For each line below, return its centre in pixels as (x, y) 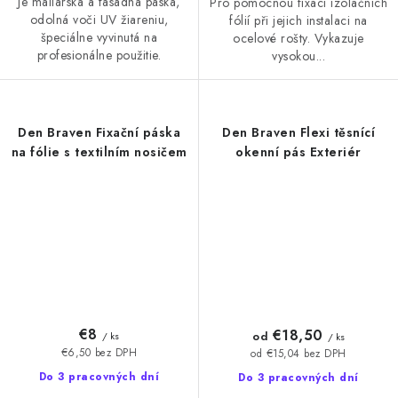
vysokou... (298, 56)
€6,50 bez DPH (99, 352)
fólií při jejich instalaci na (298, 20)
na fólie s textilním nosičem (99, 151)
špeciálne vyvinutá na (99, 37)
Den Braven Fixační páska (99, 132)
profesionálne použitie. (99, 55)
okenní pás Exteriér (298, 151)
